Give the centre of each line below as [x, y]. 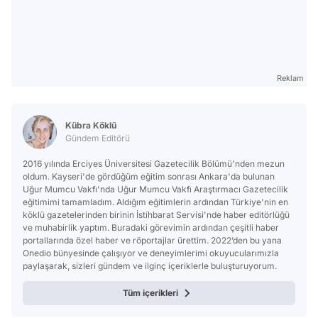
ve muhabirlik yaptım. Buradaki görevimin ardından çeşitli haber [151, 227]
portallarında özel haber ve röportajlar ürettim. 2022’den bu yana [152, 240]
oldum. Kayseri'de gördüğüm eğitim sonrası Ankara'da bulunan [149, 176]
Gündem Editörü [98, 138]
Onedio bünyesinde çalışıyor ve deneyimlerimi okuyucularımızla [151, 253]
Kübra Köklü [91, 125]
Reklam [290, 78]
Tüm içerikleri [150, 292]
